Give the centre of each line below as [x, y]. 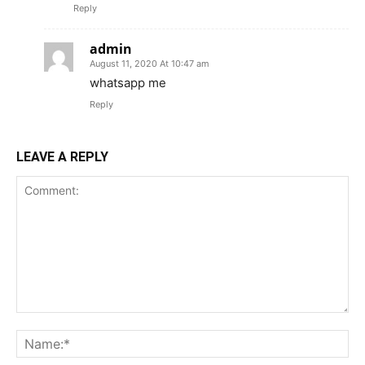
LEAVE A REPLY [62, 157]
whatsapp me [128, 83]
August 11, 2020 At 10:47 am [150, 64]
